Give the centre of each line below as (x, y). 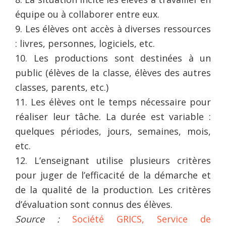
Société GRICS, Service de (142, 219)
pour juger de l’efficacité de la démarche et (113, 175)
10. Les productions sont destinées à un (113, 58)
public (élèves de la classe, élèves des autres (113, 72)
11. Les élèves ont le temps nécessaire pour (113, 102)
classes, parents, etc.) (62, 87)
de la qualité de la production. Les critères (113, 189)
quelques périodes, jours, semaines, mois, (113, 131)
